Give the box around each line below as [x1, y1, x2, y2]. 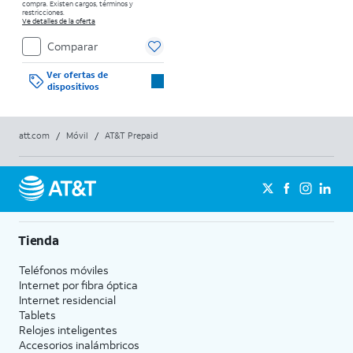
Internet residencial [19, 292, 116, 307]
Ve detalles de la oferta [22, 16, 95, 25]
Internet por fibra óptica [19, 277, 138, 292]
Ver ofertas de [46, 69, 109, 80]
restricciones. [22, 7, 65, 17]
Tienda [18, 231, 59, 248]
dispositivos [46, 80, 99, 92]
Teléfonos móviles [19, 262, 109, 277]
